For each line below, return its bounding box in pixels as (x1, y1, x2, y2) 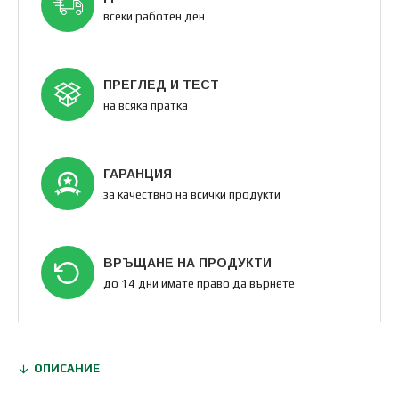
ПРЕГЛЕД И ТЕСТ (103, 77, 219, 92)
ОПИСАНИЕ (34, 362, 100, 375)
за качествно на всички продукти (103, 187, 281, 201)
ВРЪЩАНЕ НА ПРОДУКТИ (103, 255, 272, 270)
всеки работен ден (103, 9, 205, 23)
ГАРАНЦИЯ (103, 166, 172, 181)
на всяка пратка (103, 98, 188, 112)
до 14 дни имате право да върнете (103, 276, 295, 290)
